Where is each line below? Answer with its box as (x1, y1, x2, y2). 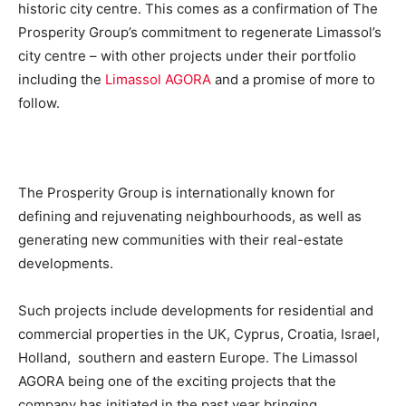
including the (18, 70, 105, 88)
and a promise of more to (211, 70, 375, 88)
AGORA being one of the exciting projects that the (18, 372, 336, 390)
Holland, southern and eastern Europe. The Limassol (18, 348, 358, 366)
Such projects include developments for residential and (18, 301, 373, 319)
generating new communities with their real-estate (18, 230, 343, 248)
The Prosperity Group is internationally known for (18, 183, 335, 201)
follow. (18, 93, 60, 111)
